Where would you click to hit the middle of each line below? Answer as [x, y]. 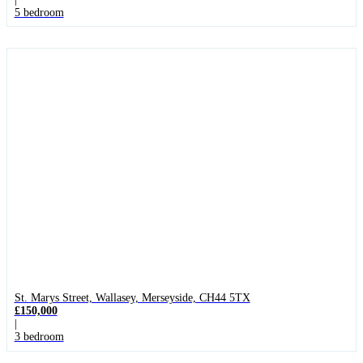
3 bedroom [39, 337]
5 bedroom [39, 12]
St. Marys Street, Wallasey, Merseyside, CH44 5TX [132, 298]
